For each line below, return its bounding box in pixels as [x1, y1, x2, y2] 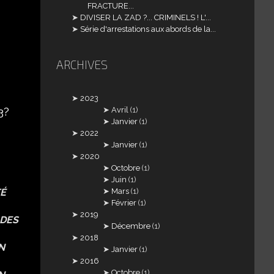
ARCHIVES [56, 57, 108, 72]
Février [111, 198, 137, 208]
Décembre [111, 221, 151, 231]
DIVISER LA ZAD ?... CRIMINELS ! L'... [80, 12, 212, 22]
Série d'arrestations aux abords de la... [80, 24, 217, 34]
